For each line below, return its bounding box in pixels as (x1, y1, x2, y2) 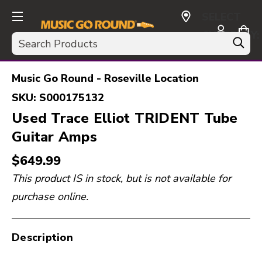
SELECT (202, 10, 242, 24)
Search (12, 32, 44, 46)
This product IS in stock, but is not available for (12, 171, 231, 185)
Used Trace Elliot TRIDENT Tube (12, 109, 238, 127)
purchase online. (12, 189, 88, 204)
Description (12, 230, 73, 244)
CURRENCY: (202, 28, 260, 42)
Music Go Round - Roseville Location (12, 71, 199, 85)
